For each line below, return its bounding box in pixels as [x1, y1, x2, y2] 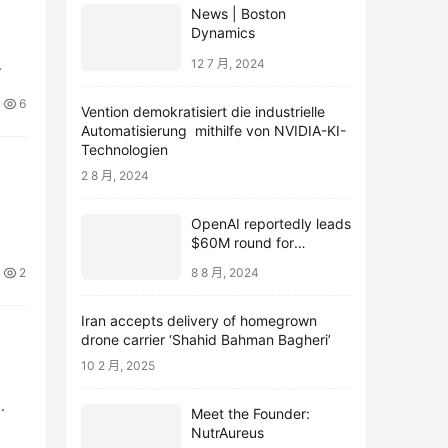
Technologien [81, 140, 168, 158]
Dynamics [191, 24, 255, 42]
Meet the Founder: [191, 405, 310, 423]
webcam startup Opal [191, 252, 333, 270]
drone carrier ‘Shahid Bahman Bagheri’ [81, 331, 331, 349]
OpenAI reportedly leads [191, 214, 351, 232]
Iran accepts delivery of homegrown [81, 312, 317, 330]
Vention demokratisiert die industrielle [81, 102, 325, 120]
